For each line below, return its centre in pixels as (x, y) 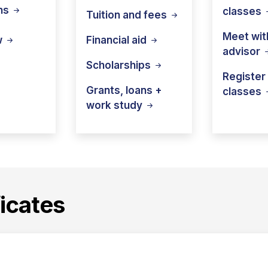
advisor (243, 51)
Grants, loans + (124, 90)
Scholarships (120, 65)
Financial (109, 40)
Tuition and (115, 15)
